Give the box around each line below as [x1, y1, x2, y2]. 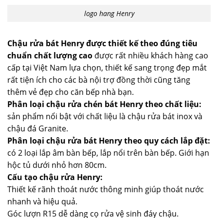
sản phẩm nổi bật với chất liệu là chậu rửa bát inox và [7, 110, 202, 122]
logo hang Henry [84, 8, 134, 18]
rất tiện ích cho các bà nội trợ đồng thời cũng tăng [7, 74, 190, 85]
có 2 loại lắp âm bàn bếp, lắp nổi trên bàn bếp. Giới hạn [7, 147, 209, 158]
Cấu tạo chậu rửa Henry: [7, 171, 103, 182]
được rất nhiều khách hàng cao [92, 50, 208, 61]
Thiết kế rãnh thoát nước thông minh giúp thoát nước [7, 183, 204, 195]
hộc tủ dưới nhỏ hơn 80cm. [7, 159, 107, 170]
